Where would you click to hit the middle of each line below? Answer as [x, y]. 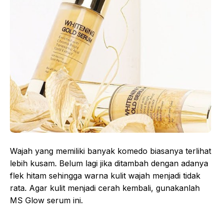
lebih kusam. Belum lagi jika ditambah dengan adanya [109, 164]
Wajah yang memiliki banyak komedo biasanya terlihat [110, 151]
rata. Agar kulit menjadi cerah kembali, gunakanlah [105, 188]
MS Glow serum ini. [46, 201]
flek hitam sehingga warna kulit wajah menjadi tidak [105, 176]
